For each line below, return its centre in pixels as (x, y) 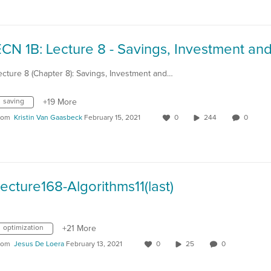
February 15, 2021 (112, 118)
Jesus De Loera (39, 244)
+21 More (79, 229)
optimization (23, 228)
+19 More (60, 102)
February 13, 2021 (94, 244)
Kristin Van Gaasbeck (48, 118)
